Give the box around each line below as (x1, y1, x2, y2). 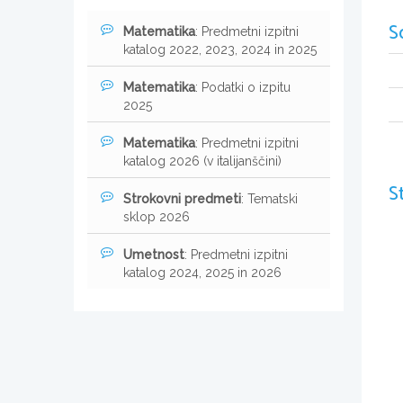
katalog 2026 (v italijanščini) (123, 153, 282, 168)
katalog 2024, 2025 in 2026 (123, 264, 282, 280)
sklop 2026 (123, 209, 190, 224)
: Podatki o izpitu (195, 79, 291, 94)
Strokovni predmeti (123, 191, 241, 206)
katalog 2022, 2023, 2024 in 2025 (123, 41, 317, 57)
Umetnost (123, 246, 184, 262)
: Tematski (241, 191, 298, 206)
